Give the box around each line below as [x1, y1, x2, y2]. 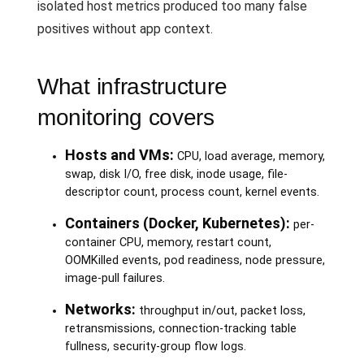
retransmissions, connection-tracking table [64, 322, 297, 336]
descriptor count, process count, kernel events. [64, 185, 319, 199]
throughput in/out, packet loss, [135, 304, 305, 318]
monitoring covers [37, 105, 214, 130]
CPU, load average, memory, [173, 149, 325, 163]
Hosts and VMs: [64, 146, 174, 163]
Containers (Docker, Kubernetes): [64, 214, 290, 232]
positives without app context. [37, 21, 213, 37]
